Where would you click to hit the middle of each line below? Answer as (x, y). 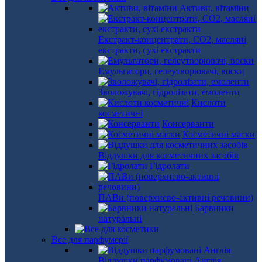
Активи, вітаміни (214, 8)
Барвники (214, 208)
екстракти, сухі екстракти (149, 50)
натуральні (120, 218)
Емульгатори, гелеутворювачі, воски (171, 71)
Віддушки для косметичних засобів (168, 155)
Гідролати (170, 166)
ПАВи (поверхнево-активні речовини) (176, 197)
